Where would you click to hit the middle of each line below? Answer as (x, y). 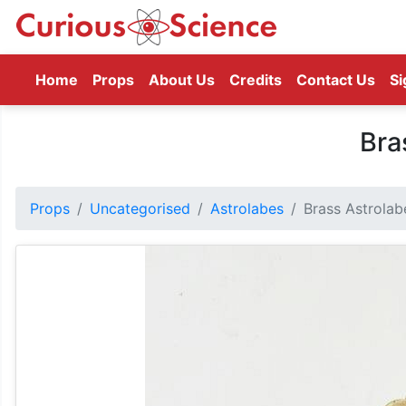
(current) (110, 79)
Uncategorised (140, 208)
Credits (256, 80)
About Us (182, 80)
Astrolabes (247, 208)
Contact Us (336, 80)
